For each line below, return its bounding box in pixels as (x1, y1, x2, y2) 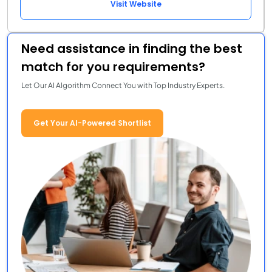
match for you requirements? (21, 58, 205, 76)
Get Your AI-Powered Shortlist (33, 118, 151, 129)
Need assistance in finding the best (21, 40, 242, 58)
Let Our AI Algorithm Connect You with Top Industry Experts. (21, 81, 225, 90)
